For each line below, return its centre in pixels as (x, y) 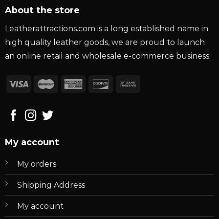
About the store (42, 10)
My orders (36, 164)
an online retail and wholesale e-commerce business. (108, 56)
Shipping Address (51, 185)
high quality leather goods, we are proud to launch (105, 42)
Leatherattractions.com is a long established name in (106, 28)
